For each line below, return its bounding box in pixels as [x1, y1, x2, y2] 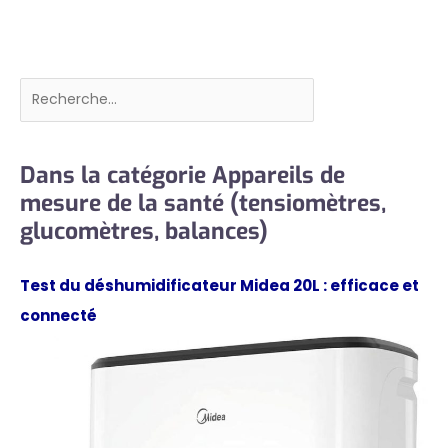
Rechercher [19, 80, 100, 101]
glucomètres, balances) [20, 215, 268, 246]
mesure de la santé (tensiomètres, [20, 187, 386, 218]
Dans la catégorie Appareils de [20, 159, 345, 190]
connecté [20, 304, 97, 326]
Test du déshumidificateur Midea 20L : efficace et [20, 274, 419, 296]
